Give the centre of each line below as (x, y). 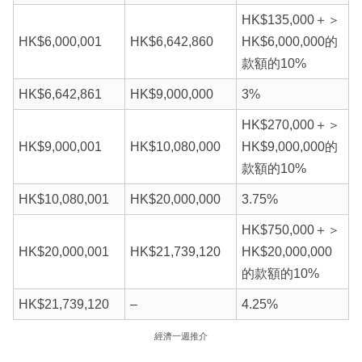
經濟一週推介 (181, 336)
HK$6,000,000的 (289, 42)
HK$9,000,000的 (289, 147)
